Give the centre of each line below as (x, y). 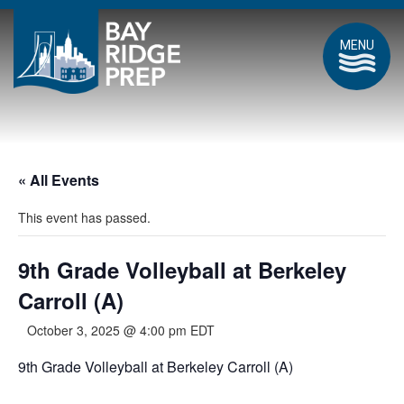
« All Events (59, 180)
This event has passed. (84, 217)
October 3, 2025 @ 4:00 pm (107, 330)
